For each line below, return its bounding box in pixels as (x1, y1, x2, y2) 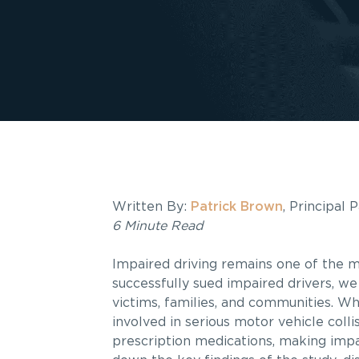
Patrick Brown (190, 200, 283, 213)
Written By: (111, 200, 191, 213)
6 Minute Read (111, 220, 204, 232)
